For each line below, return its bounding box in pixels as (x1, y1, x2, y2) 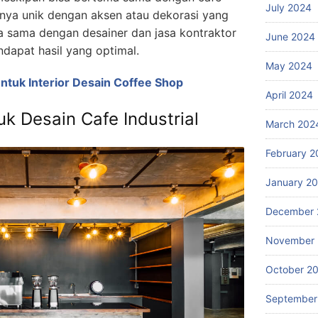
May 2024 (265, 59, 312, 72)
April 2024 (265, 88, 313, 101)
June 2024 (265, 30, 315, 43)
